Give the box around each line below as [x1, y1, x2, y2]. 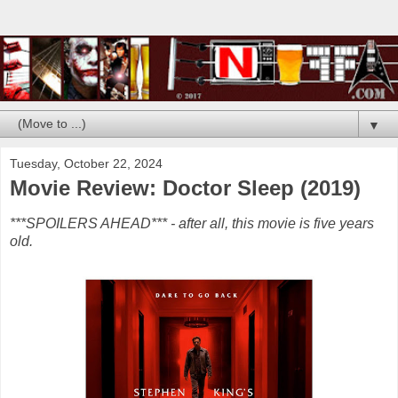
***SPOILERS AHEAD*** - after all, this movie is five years [10, 215, 374, 231]
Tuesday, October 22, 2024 [10, 155, 163, 171]
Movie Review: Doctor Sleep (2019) [10, 175, 361, 200]
